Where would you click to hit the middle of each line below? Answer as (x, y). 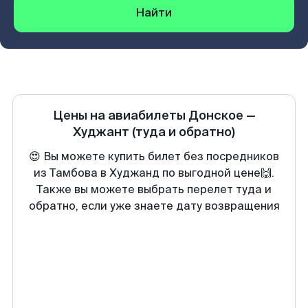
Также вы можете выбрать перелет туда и (154, 189)
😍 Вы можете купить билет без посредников (154, 156)
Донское (216, 115)
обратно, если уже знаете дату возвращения (154, 206)
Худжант (101, 132)
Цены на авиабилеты (120, 115)
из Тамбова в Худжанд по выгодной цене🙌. (154, 173)
